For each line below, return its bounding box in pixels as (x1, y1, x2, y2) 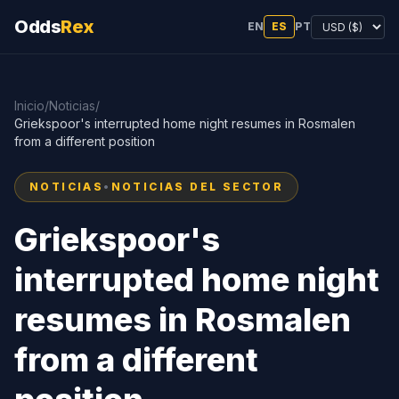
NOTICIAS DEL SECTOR (110, 180, 284, 193)
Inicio (14, 98, 45, 113)
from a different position (14, 134, 155, 149)
